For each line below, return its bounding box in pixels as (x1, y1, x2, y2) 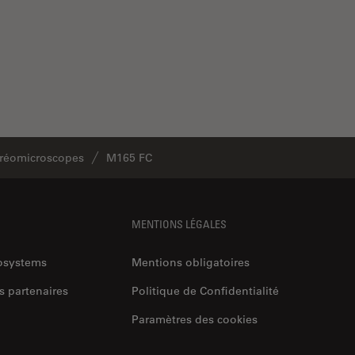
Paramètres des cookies (132, 311, 258, 326)
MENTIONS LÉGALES (132, 216, 227, 231)
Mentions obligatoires (132, 254, 250, 269)
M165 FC (106, 150, 152, 165)
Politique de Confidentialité (132, 283, 279, 298)
